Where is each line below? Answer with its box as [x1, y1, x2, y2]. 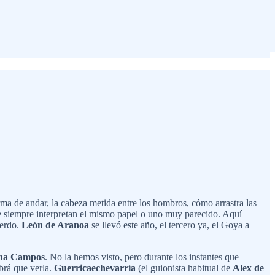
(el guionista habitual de [136, 262, 233, 273]
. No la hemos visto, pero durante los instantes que [45, 251, 239, 262]
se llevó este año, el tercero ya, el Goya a [89, 219, 249, 230]
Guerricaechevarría [54, 262, 136, 273]
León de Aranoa [21, 219, 89, 230]
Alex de [233, 262, 264, 273]
